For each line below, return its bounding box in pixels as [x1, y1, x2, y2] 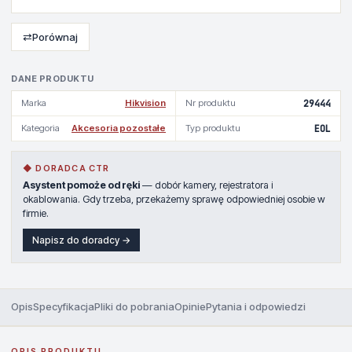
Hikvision [125, 97, 166, 109]
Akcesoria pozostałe [71, 123, 166, 134]
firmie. [23, 207, 49, 220]
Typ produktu [185, 123, 240, 134]
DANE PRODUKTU [11, 73, 94, 85]
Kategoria [21, 123, 60, 134]
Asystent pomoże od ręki [23, 179, 140, 192]
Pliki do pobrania [94, 300, 174, 313]
